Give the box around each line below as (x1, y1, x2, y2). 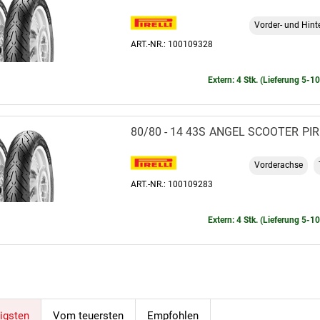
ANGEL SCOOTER (209, 124, 299, 139)
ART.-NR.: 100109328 (131, 39, 213, 49)
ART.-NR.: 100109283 (131, 179, 213, 189)
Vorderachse (254, 160, 303, 171)
